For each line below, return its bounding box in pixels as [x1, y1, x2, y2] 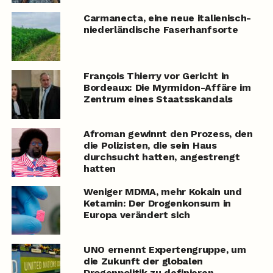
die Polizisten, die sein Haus [83, 140, 217, 152]
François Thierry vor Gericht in [83, 70, 229, 82]
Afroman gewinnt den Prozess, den [83, 128, 253, 140]
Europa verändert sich [83, 209, 191, 221]
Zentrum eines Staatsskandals [83, 93, 233, 105]
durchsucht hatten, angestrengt [83, 151, 240, 163]
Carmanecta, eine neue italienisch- [83, 12, 251, 24]
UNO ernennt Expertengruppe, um [83, 244, 246, 256]
